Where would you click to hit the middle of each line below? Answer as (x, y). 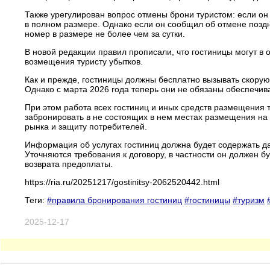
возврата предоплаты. (69, 164)
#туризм (249, 200)
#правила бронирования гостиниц (115, 200)
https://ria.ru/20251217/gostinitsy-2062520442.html (122, 182)
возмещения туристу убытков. (84, 61)
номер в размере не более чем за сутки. (105, 33)
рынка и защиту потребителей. (86, 126)
